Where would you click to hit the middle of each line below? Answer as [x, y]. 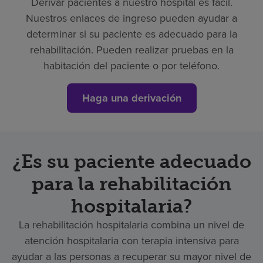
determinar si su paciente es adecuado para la [131, 34]
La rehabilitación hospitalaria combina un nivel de [131, 225]
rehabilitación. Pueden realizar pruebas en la [131, 50]
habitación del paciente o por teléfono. [131, 65]
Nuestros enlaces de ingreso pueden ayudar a [131, 18]
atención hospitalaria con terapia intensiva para [131, 240]
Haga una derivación [131, 98]
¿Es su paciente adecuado [131, 161]
